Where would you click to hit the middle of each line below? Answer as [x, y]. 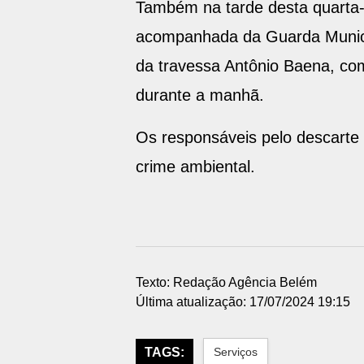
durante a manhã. [199, 95]
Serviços [235, 352]
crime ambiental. [195, 167]
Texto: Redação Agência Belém [226, 282]
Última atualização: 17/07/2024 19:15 [243, 302]
